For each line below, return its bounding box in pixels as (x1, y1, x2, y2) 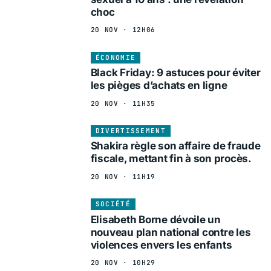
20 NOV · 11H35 (90, 99, 155, 108)
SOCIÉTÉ (95, 200, 131, 209)
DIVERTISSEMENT (95, 126, 166, 135)
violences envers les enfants (90, 238, 232, 251)
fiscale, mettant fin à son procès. (90, 152, 252, 165)
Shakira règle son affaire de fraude (90, 140, 261, 152)
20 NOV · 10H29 (90, 258, 155, 267)
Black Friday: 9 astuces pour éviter (90, 67, 261, 79)
